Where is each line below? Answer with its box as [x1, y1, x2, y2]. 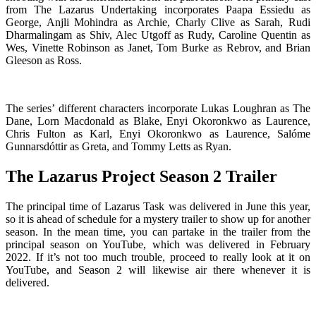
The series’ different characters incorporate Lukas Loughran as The [6, 102, 310, 115]
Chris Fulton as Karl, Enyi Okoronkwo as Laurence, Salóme [6, 128, 310, 140]
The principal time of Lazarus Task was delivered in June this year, [6, 200, 310, 213]
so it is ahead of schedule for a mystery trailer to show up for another [6, 213, 310, 226]
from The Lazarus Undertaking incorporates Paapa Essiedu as [6, 4, 310, 16]
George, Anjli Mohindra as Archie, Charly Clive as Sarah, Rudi [6, 16, 310, 29]
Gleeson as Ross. [6, 54, 82, 67]
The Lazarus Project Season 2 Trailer [6, 167, 277, 186]
